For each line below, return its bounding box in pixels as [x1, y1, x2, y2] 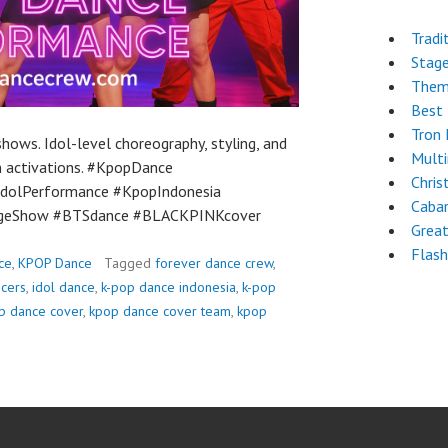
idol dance [32, 278, 95, 296]
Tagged [104, 254, 155, 272]
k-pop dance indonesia [101, 278, 236, 296]
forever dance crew [155, 254, 273, 272]
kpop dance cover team [89, 302, 231, 320]
